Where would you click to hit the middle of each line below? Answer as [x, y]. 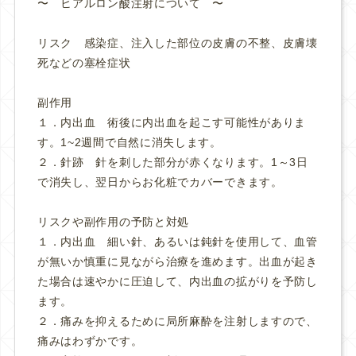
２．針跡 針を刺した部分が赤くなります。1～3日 [172, 162]
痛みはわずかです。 [90, 341]
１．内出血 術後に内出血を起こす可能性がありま [172, 122]
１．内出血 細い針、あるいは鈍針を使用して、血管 [177, 242]
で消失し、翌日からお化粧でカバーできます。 [160, 182]
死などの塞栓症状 [84, 62]
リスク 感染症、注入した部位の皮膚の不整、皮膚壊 [177, 43]
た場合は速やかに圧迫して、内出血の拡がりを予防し [177, 282]
